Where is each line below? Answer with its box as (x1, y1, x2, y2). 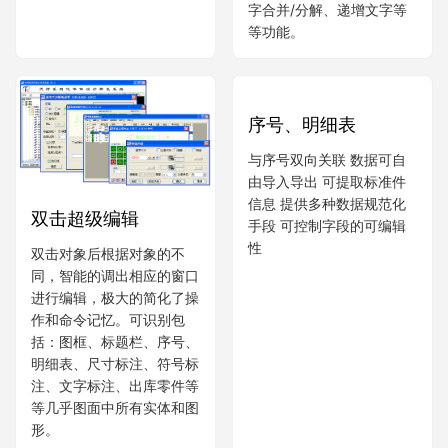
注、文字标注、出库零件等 (31, 377, 199, 395)
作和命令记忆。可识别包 (31, 311, 185, 329)
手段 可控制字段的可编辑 (248, 340, 406, 358)
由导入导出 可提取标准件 (248, 296, 406, 314)
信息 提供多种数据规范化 (248, 318, 406, 336)
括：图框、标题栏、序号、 (31, 333, 199, 351)
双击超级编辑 (31, 208, 139, 230)
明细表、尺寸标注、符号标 (31, 355, 199, 373)
